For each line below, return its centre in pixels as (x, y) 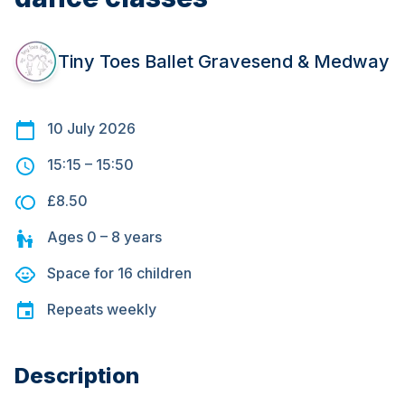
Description (77, 376)
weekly (132, 310)
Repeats (75, 310)
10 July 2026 (91, 129)
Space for (82, 273)
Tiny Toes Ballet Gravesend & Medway (224, 62)
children (162, 273)
